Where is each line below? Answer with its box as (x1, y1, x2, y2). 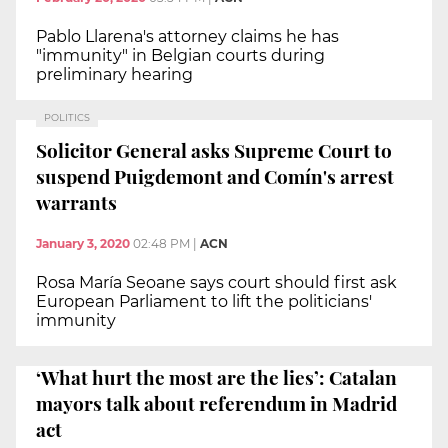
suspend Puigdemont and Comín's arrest (36, 162, 394, 189)
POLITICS (44, 111, 90, 123)
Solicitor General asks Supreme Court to (36, 136, 392, 163)
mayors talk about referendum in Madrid (36, 389, 397, 416)
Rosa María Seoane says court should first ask (36, 273, 397, 293)
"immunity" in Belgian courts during (36, 45, 325, 65)
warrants (36, 188, 117, 215)
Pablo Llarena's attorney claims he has (36, 26, 339, 46)
